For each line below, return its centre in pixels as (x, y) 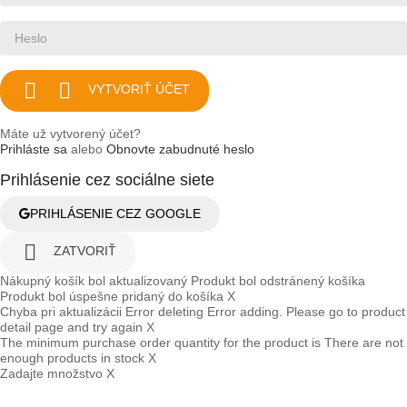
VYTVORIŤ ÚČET (139, 89)
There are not (364, 342)
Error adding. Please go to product (306, 311)
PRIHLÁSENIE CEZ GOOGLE (115, 213)
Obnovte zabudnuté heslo (180, 149)
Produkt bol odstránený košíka (278, 280)
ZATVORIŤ (85, 251)
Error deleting (164, 311)
